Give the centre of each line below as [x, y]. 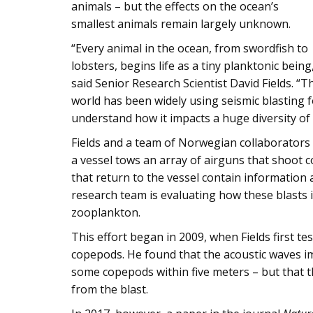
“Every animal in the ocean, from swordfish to [190, 48]
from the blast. [110, 289]
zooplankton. [106, 212]
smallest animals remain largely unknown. [181, 24]
